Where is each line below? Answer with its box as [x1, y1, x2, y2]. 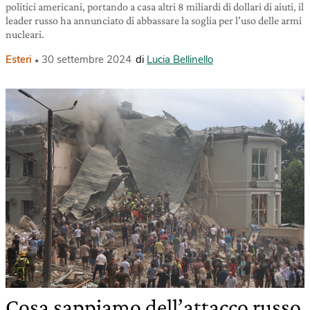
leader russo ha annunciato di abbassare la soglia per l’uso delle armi [6, 15, 302, 27]
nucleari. [6, 28, 44, 41]
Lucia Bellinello [147, 53, 213, 67]
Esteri [6, 53, 32, 67]
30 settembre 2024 [42, 53, 131, 67]
